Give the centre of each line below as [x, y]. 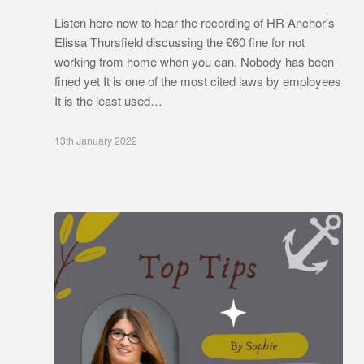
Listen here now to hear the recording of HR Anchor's [195, 22]
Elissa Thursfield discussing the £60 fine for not [180, 41]
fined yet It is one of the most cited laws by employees [198, 80]
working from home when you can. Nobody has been [194, 61]
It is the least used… [108, 100]
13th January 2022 [96, 140]
